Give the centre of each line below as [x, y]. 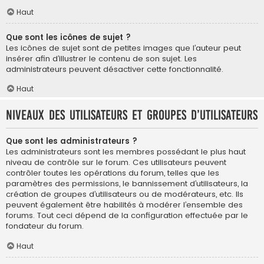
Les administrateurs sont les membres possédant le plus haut [126, 151]
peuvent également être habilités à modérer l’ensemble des [124, 204]
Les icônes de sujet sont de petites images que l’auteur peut [123, 48]
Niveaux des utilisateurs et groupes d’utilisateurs [132, 115]
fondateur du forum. [45, 226]
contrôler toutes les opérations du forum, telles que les [113, 173]
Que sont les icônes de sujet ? [68, 37]
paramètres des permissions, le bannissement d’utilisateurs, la [127, 183]
